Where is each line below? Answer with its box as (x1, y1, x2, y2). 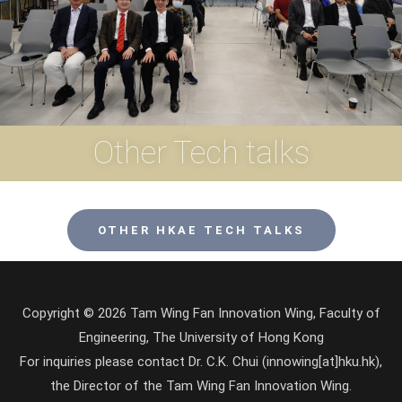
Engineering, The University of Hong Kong (78, 328, 324, 345)
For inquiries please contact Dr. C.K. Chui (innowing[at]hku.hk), (20, 353, 382, 370)
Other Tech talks (92, 134, 310, 171)
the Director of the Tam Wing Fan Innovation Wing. (50, 377, 352, 394)
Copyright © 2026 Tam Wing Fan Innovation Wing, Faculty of (22, 304, 380, 321)
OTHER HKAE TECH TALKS (97, 223, 305, 237)
